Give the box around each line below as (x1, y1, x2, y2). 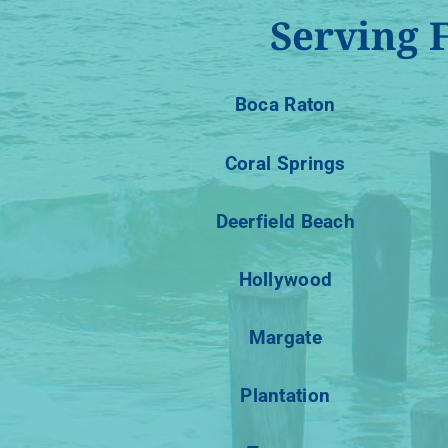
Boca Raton (234, 93, 336, 117)
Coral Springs (224, 151, 346, 175)
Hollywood (238, 267, 333, 291)
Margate (248, 326, 322, 350)
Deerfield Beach (215, 209, 355, 233)
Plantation (240, 384, 331, 408)
